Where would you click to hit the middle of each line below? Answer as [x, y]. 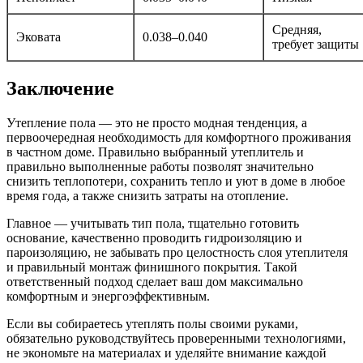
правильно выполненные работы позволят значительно [160, 167]
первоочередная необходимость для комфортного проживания [179, 138]
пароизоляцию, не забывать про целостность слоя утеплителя [177, 253]
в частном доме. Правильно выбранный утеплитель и [155, 152]
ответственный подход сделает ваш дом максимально [155, 282]
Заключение [60, 89]
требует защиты [316, 45]
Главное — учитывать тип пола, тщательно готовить [153, 224]
